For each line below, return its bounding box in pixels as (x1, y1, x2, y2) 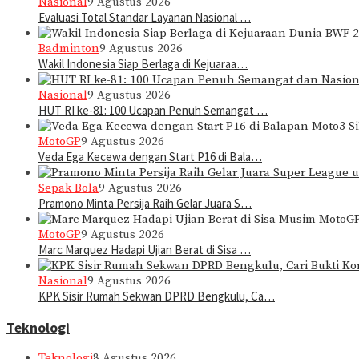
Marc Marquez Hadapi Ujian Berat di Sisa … (38, 242, 251, 258)
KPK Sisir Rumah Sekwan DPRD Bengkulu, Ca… (38, 288, 275, 305)
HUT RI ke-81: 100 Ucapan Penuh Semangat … (38, 103, 268, 119)
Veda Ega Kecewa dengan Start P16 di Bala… (38, 149, 262, 165)
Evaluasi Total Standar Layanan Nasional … (38, 10, 251, 26)
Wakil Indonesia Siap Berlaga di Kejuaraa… (38, 56, 248, 72)
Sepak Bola (38, 180, 99, 196)
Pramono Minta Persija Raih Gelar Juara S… (38, 196, 252, 212)
